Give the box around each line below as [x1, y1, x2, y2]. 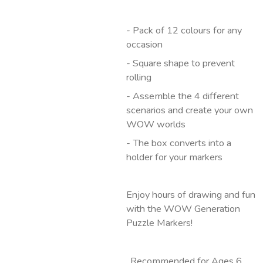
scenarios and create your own [126, 103, 253, 117]
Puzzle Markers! [126, 216, 193, 230]
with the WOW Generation [126, 202, 240, 216]
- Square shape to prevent [126, 56, 235, 70]
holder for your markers [126, 150, 222, 164]
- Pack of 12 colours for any [126, 23, 242, 37]
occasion [126, 37, 163, 51]
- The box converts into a [126, 136, 231, 150]
